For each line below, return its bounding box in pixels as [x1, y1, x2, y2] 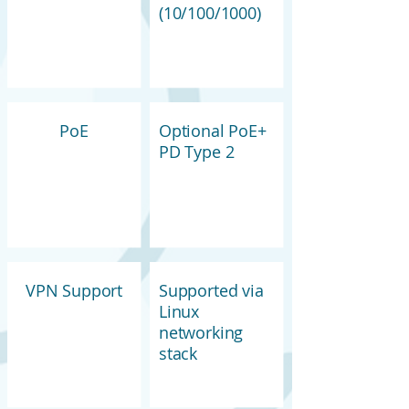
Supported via [159, 279, 264, 302]
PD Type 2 [159, 141, 235, 163]
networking [159, 321, 244, 344]
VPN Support [25, 279, 123, 302]
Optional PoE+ [159, 120, 267, 142]
